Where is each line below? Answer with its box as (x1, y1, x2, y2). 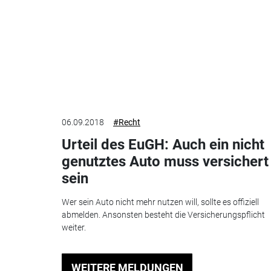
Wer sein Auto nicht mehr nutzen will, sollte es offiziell (62, 197, 259, 207)
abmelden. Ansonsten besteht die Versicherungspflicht (62, 209, 265, 220)
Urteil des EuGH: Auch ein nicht (62, 136, 264, 154)
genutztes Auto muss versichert (62, 153, 269, 171)
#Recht (113, 117, 140, 128)
